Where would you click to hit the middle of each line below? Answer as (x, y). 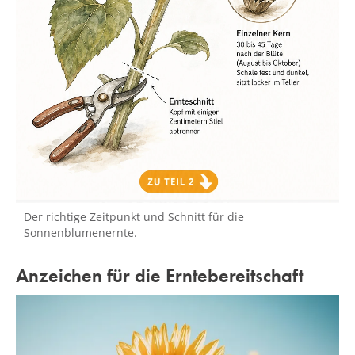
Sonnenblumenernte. (80, 232)
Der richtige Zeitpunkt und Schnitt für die (134, 216)
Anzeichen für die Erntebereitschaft (160, 275)
